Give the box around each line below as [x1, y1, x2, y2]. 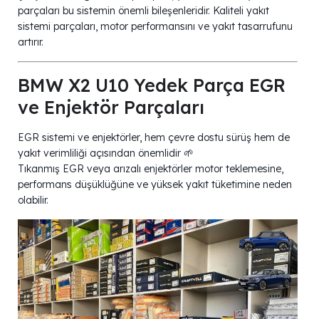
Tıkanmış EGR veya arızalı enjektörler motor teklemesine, [18, 162, 283, 175]
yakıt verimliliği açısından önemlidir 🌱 [18, 146, 194, 159]
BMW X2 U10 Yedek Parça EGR [18, 73, 286, 96]
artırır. [18, 35, 43, 48]
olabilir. [18, 193, 48, 206]
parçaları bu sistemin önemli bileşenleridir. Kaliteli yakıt [18, 4, 269, 17]
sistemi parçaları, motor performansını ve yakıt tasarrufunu [18, 19, 293, 33]
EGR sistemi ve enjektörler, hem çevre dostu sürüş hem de [18, 130, 290, 144]
